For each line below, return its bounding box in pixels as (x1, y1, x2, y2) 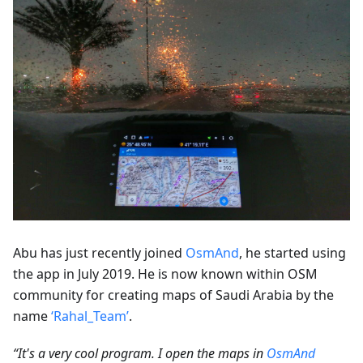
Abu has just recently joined (13, 243, 186, 262)
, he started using (239, 243, 346, 262)
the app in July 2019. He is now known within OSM (13, 264, 318, 283)
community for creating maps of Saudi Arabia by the (13, 285, 334, 304)
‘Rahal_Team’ (51, 306, 129, 325)
